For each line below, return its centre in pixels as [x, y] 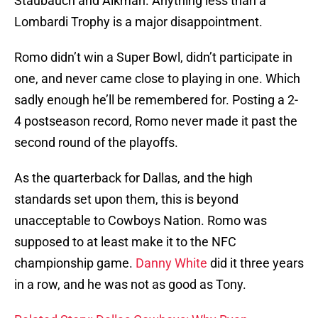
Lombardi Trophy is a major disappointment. [138, 22]
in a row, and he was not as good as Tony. [130, 285]
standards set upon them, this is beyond [126, 199]
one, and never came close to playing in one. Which [157, 79]
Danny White [171, 263]
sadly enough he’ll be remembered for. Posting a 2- [156, 100]
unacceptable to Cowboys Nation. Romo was [141, 221]
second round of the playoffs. [96, 143]
